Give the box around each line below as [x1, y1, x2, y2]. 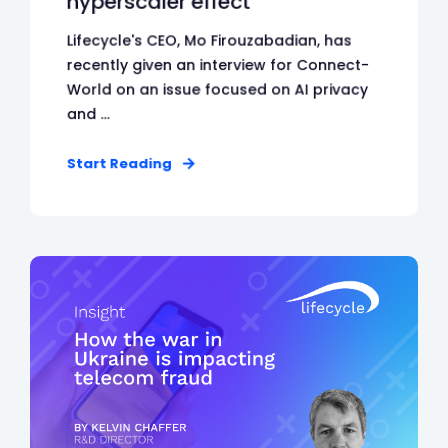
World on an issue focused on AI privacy [66, 79, 369, 100]
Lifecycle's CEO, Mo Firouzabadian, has [66, 30, 352, 51]
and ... [66, 104, 110, 125]
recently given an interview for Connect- [66, 55, 370, 76]
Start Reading [66, 154, 172, 174]
